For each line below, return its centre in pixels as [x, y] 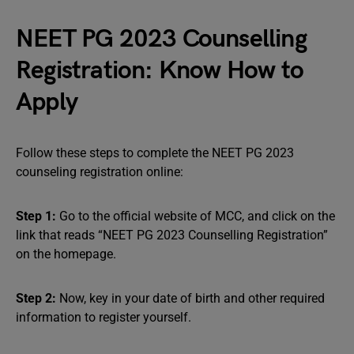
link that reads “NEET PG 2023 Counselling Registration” [172, 235]
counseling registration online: [100, 172]
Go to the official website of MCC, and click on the [197, 216]
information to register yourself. [105, 317]
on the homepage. [68, 254]
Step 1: [38, 216]
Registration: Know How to [160, 71]
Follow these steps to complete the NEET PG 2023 [155, 153]
